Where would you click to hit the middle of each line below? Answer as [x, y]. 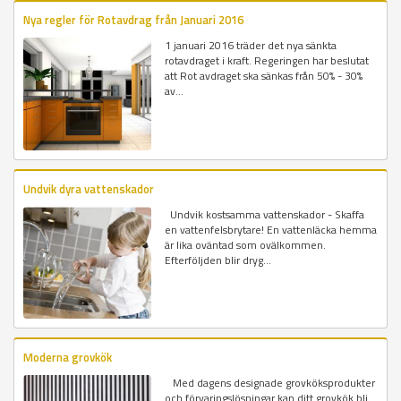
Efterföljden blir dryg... [218, 260]
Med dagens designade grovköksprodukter [270, 382]
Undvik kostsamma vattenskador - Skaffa [265, 214]
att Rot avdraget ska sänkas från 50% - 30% [264, 76]
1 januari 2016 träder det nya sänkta [251, 46]
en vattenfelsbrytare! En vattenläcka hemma [271, 229]
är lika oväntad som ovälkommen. [246, 244]
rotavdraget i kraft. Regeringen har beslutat [267, 61]
